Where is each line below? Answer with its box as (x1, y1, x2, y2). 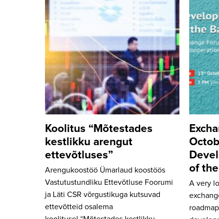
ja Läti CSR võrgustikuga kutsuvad (45, 191, 160, 198)
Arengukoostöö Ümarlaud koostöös (45, 166, 165, 174)
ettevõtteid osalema (45, 203, 113, 211)
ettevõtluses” (45, 150, 113, 161)
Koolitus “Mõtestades (45, 123, 153, 135)
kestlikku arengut (45, 136, 132, 148)
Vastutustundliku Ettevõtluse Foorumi (45, 178, 173, 186)
